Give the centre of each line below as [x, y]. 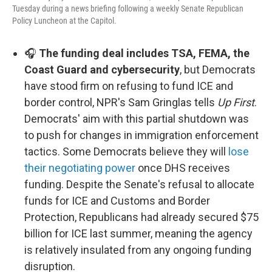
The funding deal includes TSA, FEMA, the [144, 53]
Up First [236, 102]
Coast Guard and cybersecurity [102, 70]
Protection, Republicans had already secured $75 [141, 217]
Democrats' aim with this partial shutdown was [137, 119]
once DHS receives [183, 168]
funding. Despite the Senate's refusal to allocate [139, 184]
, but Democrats [218, 70]
